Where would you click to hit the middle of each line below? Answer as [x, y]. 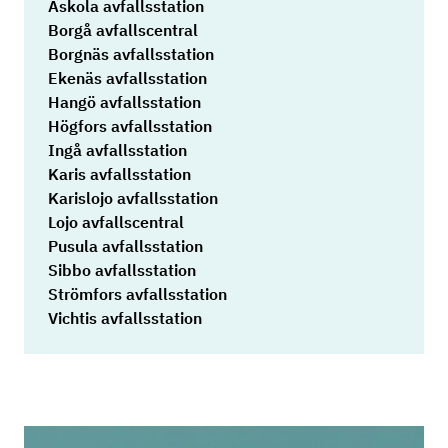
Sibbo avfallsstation [122, 270]
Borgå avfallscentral [123, 30]
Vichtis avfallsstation [125, 318]
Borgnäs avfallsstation [131, 54]
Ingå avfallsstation [117, 150]
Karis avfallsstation [119, 174]
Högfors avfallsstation [130, 126]
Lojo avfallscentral [116, 222]
